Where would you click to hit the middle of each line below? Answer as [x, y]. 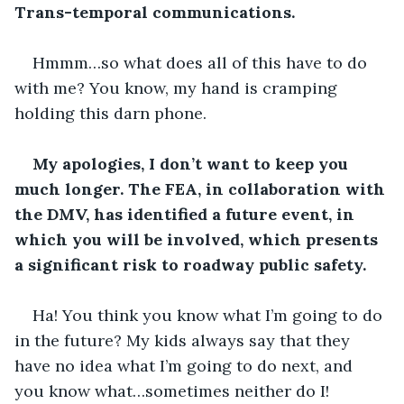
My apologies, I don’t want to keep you [193, 163]
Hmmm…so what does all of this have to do [202, 62]
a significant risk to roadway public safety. [190, 264]
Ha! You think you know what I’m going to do [210, 315]
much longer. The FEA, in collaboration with [202, 188]
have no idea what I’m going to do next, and [186, 365]
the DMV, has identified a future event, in [187, 214]
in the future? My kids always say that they [184, 340]
